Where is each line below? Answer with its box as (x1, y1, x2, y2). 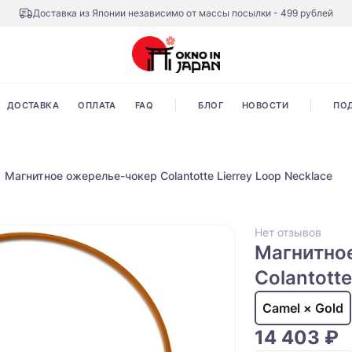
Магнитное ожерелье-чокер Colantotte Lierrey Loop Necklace (5, 169, 332, 183)
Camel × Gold (262, 300, 343, 317)
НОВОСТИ (241, 100, 289, 112)
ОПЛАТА (78, 100, 116, 112)
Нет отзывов (255, 225, 321, 240)
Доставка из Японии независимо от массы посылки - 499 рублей (33, 7, 333, 19)
